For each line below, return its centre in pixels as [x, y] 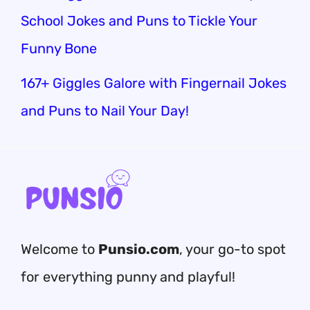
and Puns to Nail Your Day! [105, 111]
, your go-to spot [232, 249]
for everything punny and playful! [128, 277]
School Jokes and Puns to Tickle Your [139, 21]
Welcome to [60, 249]
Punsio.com [139, 249]
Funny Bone [59, 48]
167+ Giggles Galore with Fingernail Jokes [154, 83]
